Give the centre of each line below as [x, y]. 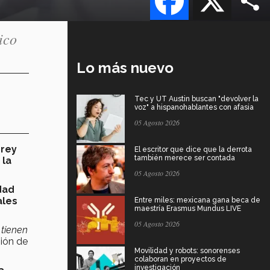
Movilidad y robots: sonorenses [187, 250]
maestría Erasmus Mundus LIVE [188, 208]
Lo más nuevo [125, 67]
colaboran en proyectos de [181, 259]
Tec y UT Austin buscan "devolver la [196, 99]
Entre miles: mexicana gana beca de [197, 200]
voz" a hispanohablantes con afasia [194, 107]
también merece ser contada [185, 158]
